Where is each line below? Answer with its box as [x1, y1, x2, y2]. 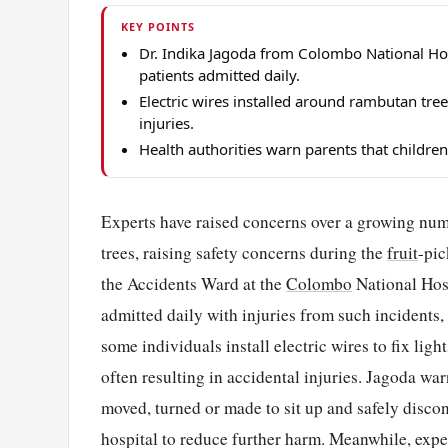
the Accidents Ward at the [101, 272, 286, 296]
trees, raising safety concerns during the [101, 241, 387, 265]
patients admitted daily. [139, 65, 301, 86]
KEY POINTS [120, 19, 195, 35]
